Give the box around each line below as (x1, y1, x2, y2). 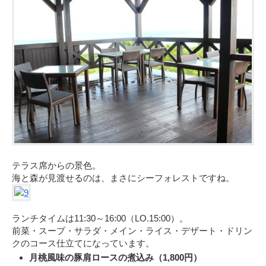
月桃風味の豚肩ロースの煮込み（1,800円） (29, 252, 202, 262)
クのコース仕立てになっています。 (12, 237, 154, 248)
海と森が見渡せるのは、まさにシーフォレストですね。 (12, 172, 235, 183)
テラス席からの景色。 (12, 160, 101, 170)
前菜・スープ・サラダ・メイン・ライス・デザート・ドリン (12, 225, 252, 236)
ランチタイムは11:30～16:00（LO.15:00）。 (12, 213, 188, 223)
